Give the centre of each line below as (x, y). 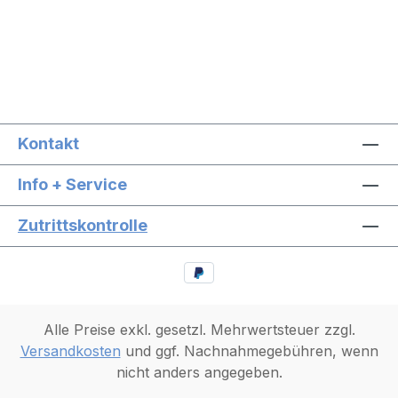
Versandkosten (70, 351)
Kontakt (48, 143)
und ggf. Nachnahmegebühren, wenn (249, 351)
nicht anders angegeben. (199, 373)
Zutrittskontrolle (83, 225)
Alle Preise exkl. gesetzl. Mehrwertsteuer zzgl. (199, 330)
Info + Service (72, 184)
